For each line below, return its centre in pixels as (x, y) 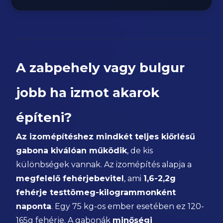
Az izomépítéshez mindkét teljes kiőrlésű (106, 137)
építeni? (44, 117)
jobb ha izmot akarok (88, 93)
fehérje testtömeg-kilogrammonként (96, 192)
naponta (34, 206)
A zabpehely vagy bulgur (101, 68)
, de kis (140, 151)
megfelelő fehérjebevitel (70, 178)
